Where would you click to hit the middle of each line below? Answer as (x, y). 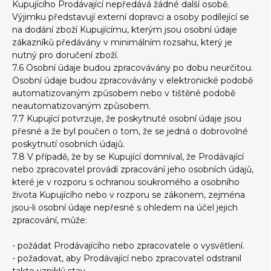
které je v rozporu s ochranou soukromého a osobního (126, 182)
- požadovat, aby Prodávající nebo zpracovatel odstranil (127, 258)
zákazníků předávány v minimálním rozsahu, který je (122, 42)
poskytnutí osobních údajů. (68, 144)
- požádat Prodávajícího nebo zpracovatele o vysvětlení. (128, 246)
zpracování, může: (50, 220)
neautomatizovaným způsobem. (81, 106)
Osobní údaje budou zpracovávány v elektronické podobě (132, 80)
